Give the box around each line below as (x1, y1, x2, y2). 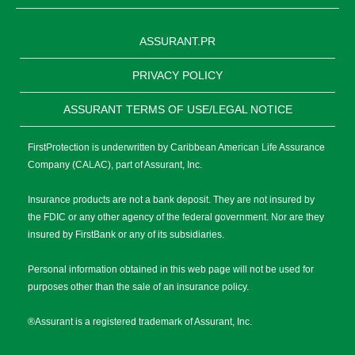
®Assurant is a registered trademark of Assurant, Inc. (28, 315, 252, 327)
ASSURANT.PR (139, 34, 216, 48)
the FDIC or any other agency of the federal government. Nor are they (28, 211, 324, 223)
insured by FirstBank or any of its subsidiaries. (28, 228, 224, 240)
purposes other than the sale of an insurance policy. (28, 281, 249, 292)
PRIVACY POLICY (132, 68, 223, 82)
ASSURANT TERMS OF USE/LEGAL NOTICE (63, 102, 292, 116)
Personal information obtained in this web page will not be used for (28, 263, 314, 275)
